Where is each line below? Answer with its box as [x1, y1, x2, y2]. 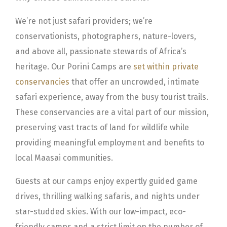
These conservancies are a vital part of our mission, [15, 107, 209, 117]
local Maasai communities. [15, 153, 113, 163]
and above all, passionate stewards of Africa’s [15, 46, 186, 56]
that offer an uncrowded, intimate [69, 77, 199, 87]
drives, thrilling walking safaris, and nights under [15, 191, 200, 201]
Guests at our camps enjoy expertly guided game [15, 176, 198, 186]
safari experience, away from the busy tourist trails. [15, 92, 208, 102]
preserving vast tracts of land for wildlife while [15, 122, 189, 132]
